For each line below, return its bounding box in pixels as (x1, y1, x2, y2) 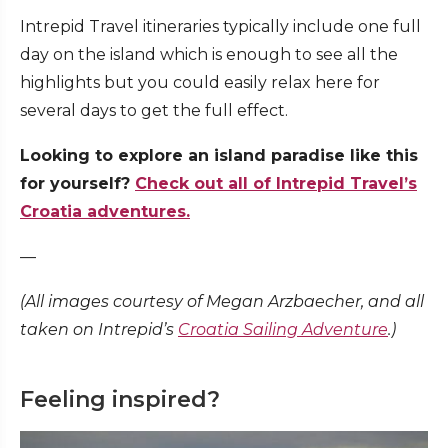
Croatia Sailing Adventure (178, 320, 388, 340)
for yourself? (20, 174, 135, 194)
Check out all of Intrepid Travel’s (135, 174, 417, 194)
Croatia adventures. (20, 202, 190, 222)
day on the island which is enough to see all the (20, 45, 398, 65)
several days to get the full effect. (20, 101, 288, 121)
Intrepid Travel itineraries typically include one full (20, 17, 421, 37)
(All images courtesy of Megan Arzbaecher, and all (20, 292, 424, 312)
